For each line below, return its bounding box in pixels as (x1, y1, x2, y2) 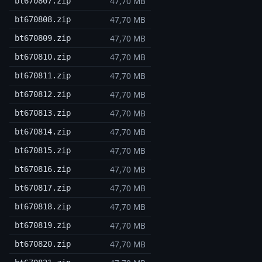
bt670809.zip (14, 33, 71, 43)
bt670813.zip (14, 108, 71, 118)
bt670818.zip (14, 202, 71, 212)
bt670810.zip (14, 52, 71, 62)
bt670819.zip (14, 220, 71, 230)
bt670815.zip (14, 146, 71, 156)
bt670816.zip (14, 164, 71, 174)
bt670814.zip (14, 127, 71, 137)
